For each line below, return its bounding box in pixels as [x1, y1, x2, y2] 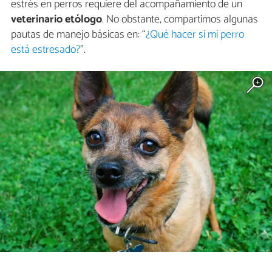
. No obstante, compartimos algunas [102, 10, 258, 29]
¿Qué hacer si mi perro [146, 25, 244, 44]
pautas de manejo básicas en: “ [11, 25, 146, 44]
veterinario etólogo [11, 10, 102, 29]
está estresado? [11, 40, 80, 59]
